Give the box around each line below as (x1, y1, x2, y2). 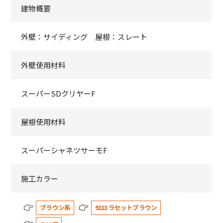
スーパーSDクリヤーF (21, 88, 96, 99)
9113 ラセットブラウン (95, 203, 157, 213)
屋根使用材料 (21, 116, 66, 127)
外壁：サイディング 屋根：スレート (21, 31, 148, 42)
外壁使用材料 (21, 60, 66, 71)
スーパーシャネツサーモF (21, 145, 108, 156)
